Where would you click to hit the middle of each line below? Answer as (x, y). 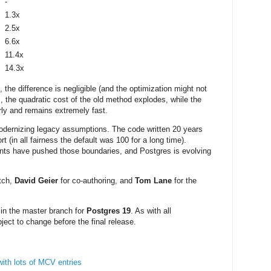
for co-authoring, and (96, 181)
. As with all (151, 211)
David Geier (36, 181)
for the (184, 181)
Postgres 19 (109, 211)
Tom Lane (153, 181)
